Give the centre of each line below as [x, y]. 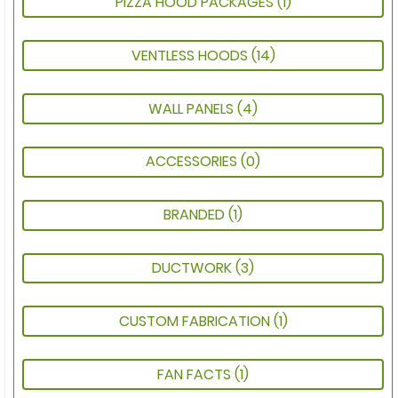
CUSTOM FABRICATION [196, 321]
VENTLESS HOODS [191, 55]
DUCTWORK [194, 267]
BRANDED [196, 215]
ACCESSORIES [193, 162]
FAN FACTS [196, 374]
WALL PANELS [193, 108]
